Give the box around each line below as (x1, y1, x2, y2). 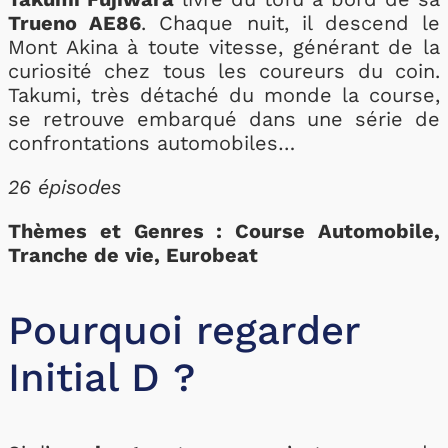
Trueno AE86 (8, 11, 142, 35)
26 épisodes (8, 175, 121, 199)
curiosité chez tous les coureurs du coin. (8, 59, 440, 83)
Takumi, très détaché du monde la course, (8, 83, 440, 107)
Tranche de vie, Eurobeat (8, 243, 258, 267)
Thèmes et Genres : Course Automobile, (8, 219, 440, 243)
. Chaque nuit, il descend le (141, 11, 441, 35)
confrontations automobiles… (8, 131, 295, 155)
